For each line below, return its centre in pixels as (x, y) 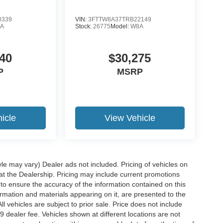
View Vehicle (130, 118)
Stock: (84, 26)
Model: (120, 26)
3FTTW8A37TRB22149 (119, 19)
